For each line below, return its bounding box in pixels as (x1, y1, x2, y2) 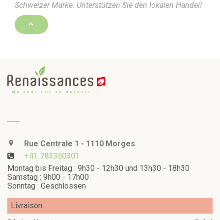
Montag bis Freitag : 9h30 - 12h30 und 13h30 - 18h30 (7, 163, 190, 173)
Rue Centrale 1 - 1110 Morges (22, 138, 135, 148)
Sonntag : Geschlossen (7, 181, 86, 191)
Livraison (11, 200, 42, 210)
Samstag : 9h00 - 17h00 (7, 172, 89, 182)
